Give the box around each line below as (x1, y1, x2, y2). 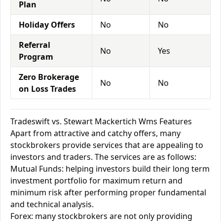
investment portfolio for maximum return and (10, 175, 183, 186)
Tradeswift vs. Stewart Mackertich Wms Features (10, 116, 192, 127)
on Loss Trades (19, 83, 76, 94)
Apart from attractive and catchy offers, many (10, 128, 181, 139)
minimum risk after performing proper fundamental (10, 187, 206, 198)
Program (19, 51, 53, 62)
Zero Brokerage (19, 72, 79, 82)
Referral (19, 39, 50, 50)
